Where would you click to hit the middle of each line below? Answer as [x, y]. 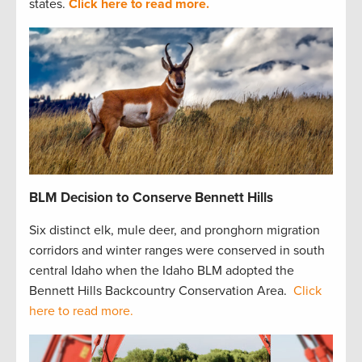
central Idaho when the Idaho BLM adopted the [162, 271]
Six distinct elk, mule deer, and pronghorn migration [175, 231]
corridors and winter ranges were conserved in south [177, 251]
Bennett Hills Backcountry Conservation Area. [161, 291]
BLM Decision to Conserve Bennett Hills [151, 198]
